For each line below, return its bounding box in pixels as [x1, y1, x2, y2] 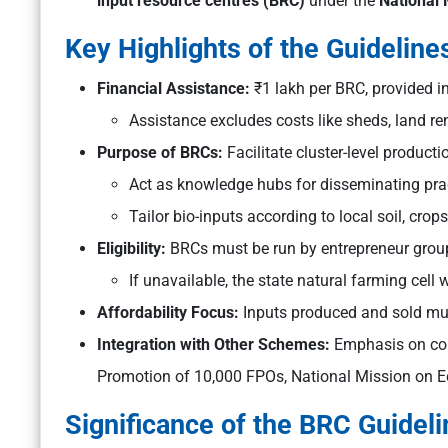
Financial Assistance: [97, 79, 250, 99]
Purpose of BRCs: [97, 143, 223, 163]
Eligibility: [97, 239, 166, 259]
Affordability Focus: [97, 303, 239, 323]
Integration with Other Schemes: [97, 335, 330, 355]
